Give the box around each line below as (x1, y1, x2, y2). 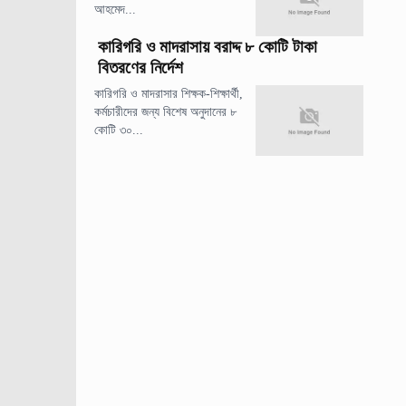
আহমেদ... (94, 2, 137, 16)
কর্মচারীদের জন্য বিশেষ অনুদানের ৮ (94, 104, 237, 119)
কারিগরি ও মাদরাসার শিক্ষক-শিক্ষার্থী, (94, 86, 244, 101)
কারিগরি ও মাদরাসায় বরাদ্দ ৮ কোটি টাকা (98, 36, 318, 56)
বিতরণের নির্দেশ (98, 57, 184, 77)
